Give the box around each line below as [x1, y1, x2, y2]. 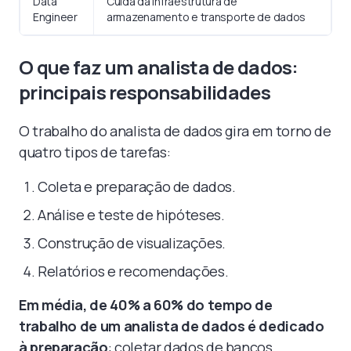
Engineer [33, 9, 78, 24]
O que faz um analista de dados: [19, 53, 299, 80]
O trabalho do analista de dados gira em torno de [19, 121, 331, 140]
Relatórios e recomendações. [38, 261, 229, 280]
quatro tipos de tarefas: [19, 142, 171, 161]
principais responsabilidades [19, 78, 270, 105]
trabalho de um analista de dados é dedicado [19, 316, 324, 335]
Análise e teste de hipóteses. [38, 204, 225, 224]
